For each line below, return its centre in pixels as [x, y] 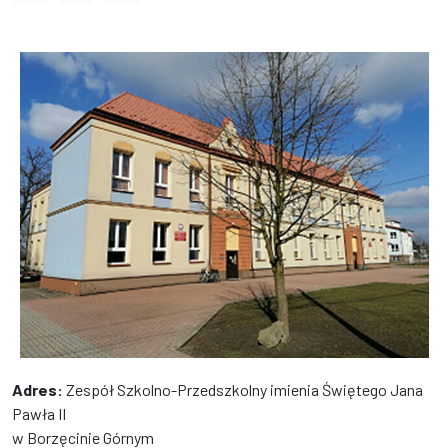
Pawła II [39, 413]
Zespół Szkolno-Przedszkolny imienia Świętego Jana [243, 389]
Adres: [37, 389]
